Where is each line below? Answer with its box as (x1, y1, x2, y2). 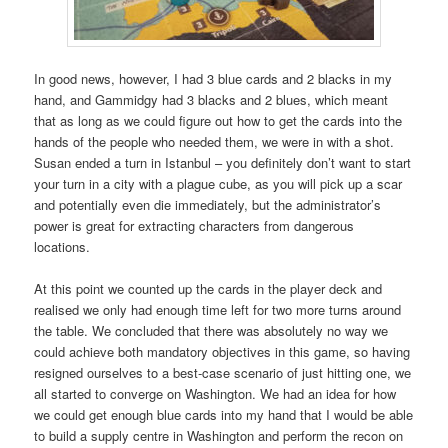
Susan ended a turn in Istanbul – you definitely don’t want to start (34, 153, 412, 173)
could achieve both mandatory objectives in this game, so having (34, 342, 411, 362)
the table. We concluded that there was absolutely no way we (34, 321, 389, 341)
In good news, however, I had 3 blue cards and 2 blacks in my (34, 69, 393, 89)
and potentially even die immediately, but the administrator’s (34, 195, 382, 215)
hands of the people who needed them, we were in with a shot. (34, 132, 395, 152)
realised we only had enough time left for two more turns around (34, 300, 402, 320)
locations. (34, 237, 91, 257)
